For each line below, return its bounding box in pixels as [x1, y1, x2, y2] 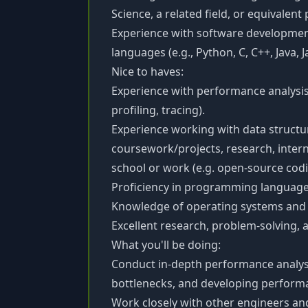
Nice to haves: [111, 64, 184, 79]
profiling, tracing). [111, 102, 205, 118]
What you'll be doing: [111, 237, 221, 252]
